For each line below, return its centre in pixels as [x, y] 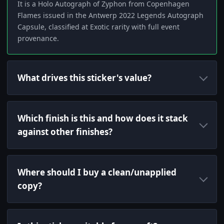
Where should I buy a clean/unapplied [97, 172]
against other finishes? [65, 132]
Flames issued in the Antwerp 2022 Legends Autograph [110, 15]
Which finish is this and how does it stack [103, 118]
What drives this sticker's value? [84, 78]
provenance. [38, 38]
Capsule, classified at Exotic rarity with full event [98, 27]
